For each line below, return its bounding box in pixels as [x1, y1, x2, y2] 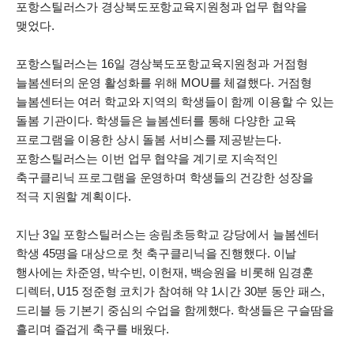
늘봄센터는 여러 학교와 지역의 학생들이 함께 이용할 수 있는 [16, 95, 334, 108]
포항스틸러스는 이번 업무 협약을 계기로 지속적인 [16, 152, 278, 165]
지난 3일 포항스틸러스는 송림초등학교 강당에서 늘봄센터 [16, 228, 320, 241]
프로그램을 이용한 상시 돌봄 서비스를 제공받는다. [16, 133, 281, 146]
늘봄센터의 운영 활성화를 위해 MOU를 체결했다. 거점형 [16, 76, 313, 89]
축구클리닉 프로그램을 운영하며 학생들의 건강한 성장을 [16, 171, 314, 184]
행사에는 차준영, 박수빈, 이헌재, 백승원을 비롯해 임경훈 [16, 265, 314, 279]
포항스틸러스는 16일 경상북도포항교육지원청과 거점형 [16, 57, 308, 70]
